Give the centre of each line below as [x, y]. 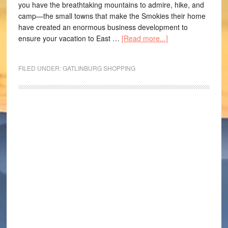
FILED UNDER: [40, 68]
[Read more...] [145, 38]
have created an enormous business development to [103, 27]
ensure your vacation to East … [70, 38]
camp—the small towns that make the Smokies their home [112, 16]
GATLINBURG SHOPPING [99, 68]
